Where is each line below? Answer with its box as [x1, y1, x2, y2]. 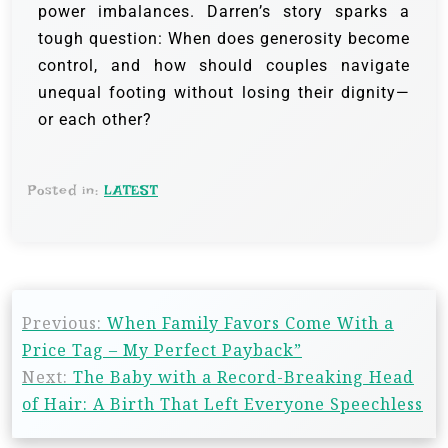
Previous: [22, 312, 102, 335]
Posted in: [28, 182, 104, 199]
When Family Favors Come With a [107, 312, 394, 335]
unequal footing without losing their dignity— [38, 83, 410, 103]
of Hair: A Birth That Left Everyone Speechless [22, 393, 423, 416]
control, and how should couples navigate [38, 56, 410, 76]
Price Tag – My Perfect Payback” [22, 339, 302, 362]
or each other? [38, 110, 152, 130]
